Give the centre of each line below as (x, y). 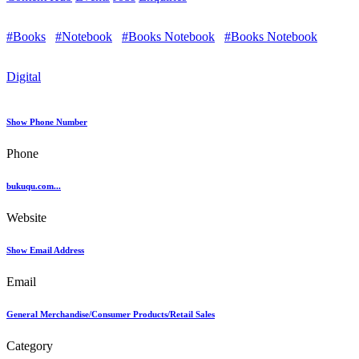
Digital (24, 77)
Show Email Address (45, 250)
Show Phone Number (47, 122)
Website (26, 218)
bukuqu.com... (34, 186)
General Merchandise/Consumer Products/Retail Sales (111, 315)
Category (30, 346)
